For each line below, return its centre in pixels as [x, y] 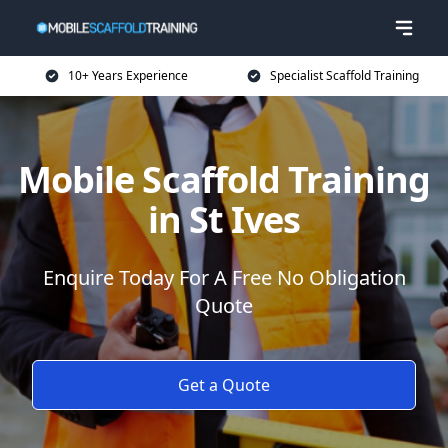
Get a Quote [224, 385]
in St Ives [224, 219]
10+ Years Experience [128, 75]
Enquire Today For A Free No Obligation [224, 277]
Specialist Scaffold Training [344, 75]
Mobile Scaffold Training [224, 179]
